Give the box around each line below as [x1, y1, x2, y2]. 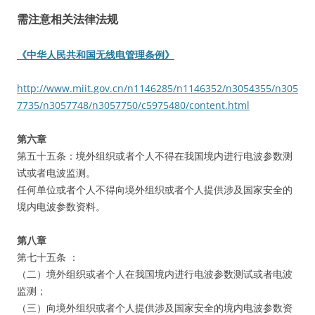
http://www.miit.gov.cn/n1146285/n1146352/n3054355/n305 [17, 82, 298, 95]
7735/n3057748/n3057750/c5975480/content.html [17, 98, 250, 112]
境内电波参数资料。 [17, 200, 105, 213]
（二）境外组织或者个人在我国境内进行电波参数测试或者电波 [17, 267, 292, 281]
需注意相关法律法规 [17, 11, 118, 27]
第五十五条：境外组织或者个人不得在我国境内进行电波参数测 [17, 149, 292, 162]
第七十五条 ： [17, 250, 79, 264]
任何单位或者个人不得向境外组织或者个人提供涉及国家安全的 [17, 183, 292, 196]
